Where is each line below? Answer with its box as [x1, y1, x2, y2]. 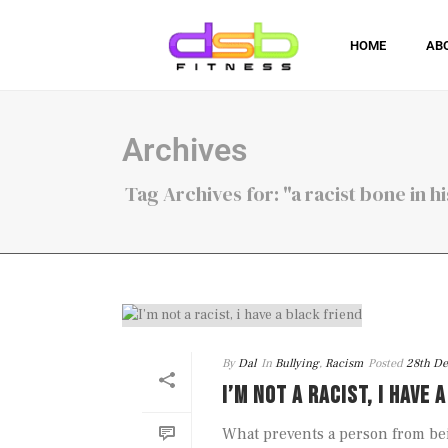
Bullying [275, 356, 319, 372]
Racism [325, 356, 363, 372]
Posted [368, 356, 403, 372]
